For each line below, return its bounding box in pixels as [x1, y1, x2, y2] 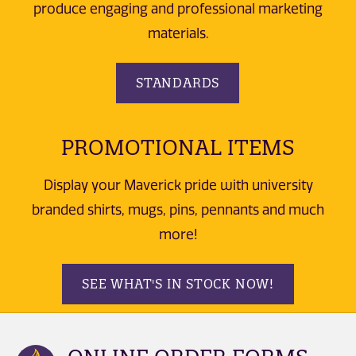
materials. [147, 25, 209, 42]
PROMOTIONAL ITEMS [61, 134, 295, 161]
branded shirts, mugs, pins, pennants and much [32, 201, 324, 218]
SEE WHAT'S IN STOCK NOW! [81, 276, 274, 292]
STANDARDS [136, 75, 220, 91]
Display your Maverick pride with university [43, 176, 313, 193]
